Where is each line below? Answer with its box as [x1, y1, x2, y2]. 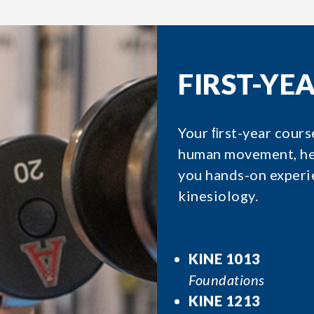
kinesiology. [178, 187, 258, 204]
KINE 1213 [189, 292, 261, 309]
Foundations [189, 271, 265, 288]
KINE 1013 [189, 250, 261, 267]
